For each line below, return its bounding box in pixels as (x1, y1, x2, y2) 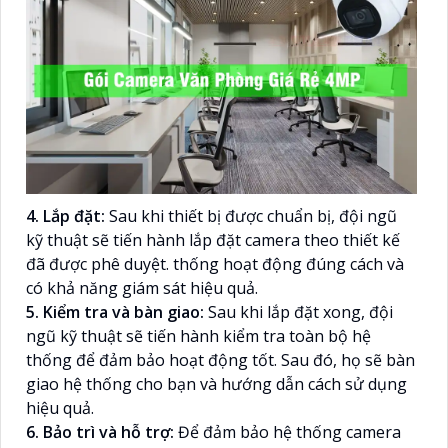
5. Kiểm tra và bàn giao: (26, 300, 208, 323)
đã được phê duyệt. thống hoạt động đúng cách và (26, 252, 404, 275)
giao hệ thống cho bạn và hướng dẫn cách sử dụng (26, 372, 407, 395)
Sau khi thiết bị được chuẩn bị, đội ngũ (105, 204, 397, 227)
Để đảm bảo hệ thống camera (178, 420, 401, 443)
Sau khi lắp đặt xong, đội (208, 300, 393, 323)
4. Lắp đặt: (26, 204, 105, 227)
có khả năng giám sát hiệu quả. (26, 276, 258, 299)
